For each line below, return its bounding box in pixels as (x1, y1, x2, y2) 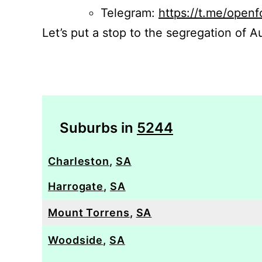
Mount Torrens (48, 206, 130, 219)
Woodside (48, 234, 104, 246)
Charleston (48, 155, 110, 167)
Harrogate (48, 180, 104, 192)
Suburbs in (60, 119, 137, 136)
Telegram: (101, 6, 158, 20)
